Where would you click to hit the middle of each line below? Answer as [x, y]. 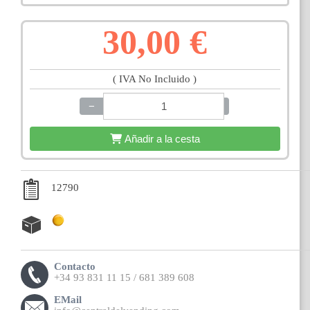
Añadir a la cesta [162, 139]
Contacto [74, 267]
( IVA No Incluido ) [155, 79]
